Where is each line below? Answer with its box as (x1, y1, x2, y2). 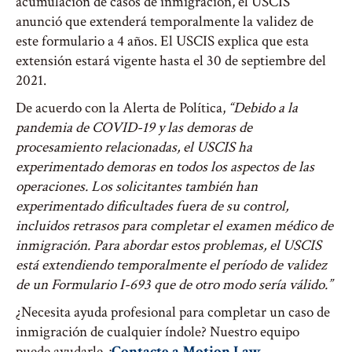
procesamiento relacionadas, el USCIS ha (16, 137, 252, 157)
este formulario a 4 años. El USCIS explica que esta (16, 31, 309, 51)
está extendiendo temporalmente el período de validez (16, 255, 327, 275)
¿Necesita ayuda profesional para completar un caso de (16, 302, 330, 322)
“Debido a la (229, 98, 298, 118)
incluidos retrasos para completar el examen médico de (16, 216, 333, 236)
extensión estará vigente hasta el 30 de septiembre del (16, 51, 326, 71)
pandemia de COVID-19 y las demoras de (16, 118, 252, 137)
